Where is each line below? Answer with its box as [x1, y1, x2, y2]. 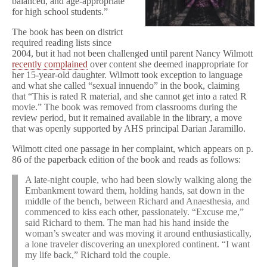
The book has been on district [12, 27, 123, 37]
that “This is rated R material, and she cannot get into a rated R [12, 91, 247, 101]
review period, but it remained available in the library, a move [12, 113, 242, 123]
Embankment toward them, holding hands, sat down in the [25, 185, 244, 195]
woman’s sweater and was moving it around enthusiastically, [25, 228, 252, 238]
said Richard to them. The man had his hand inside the [25, 218, 229, 228]
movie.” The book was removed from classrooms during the [12, 102, 237, 112]
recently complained [12, 59, 88, 69]
